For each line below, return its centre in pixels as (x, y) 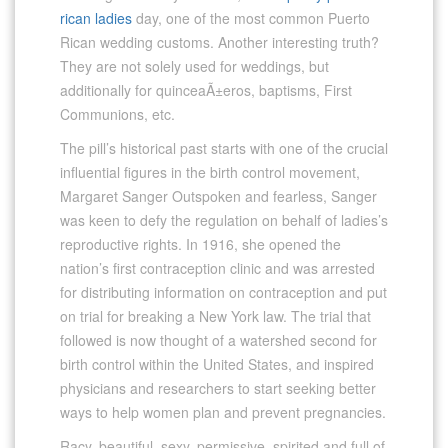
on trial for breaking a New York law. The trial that (215, 315)
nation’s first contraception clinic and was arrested (217, 267)
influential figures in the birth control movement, (210, 171)
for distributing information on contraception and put (223, 291)
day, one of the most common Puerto (251, 17)
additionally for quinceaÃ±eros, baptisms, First (206, 89)
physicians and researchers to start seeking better (218, 387)
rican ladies (96, 17)
